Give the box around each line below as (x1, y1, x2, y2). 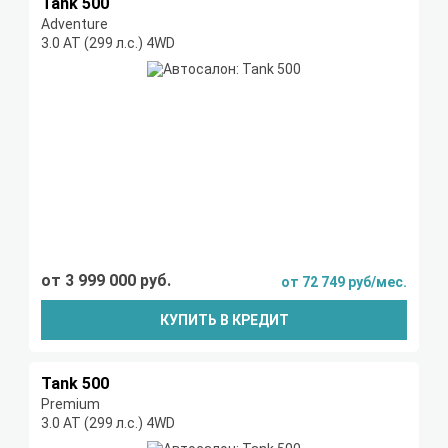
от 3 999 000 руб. (41, 271, 171, 291)
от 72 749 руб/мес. (281, 274, 407, 291)
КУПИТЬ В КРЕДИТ (159, 312, 289, 329)
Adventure (41, 16, 108, 33)
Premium (41, 396, 100, 413)
